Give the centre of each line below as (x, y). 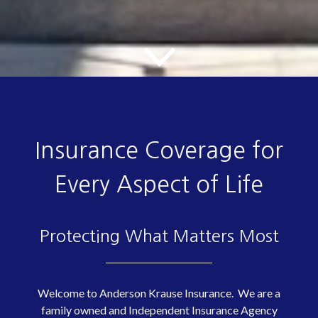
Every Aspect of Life (159, 185)
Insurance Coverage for (159, 150)
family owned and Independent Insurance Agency (159, 310)
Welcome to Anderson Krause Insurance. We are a (159, 293)
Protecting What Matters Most (159, 236)
